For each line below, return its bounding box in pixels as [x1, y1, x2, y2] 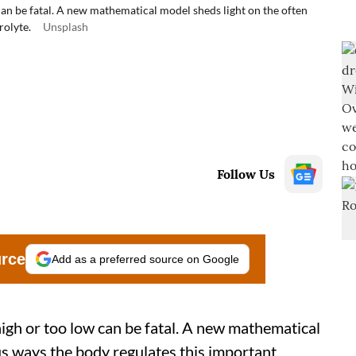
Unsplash [43, 20, 88, 33]
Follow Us [217, 166, 275, 182]
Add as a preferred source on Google [52, 253, 239, 265]
